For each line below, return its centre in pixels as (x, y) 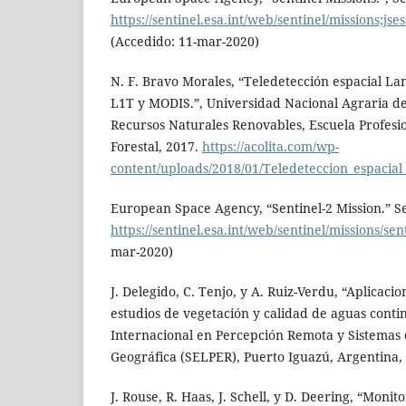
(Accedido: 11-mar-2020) (185, 42)
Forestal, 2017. (156, 147)
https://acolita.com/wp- (271, 147)
